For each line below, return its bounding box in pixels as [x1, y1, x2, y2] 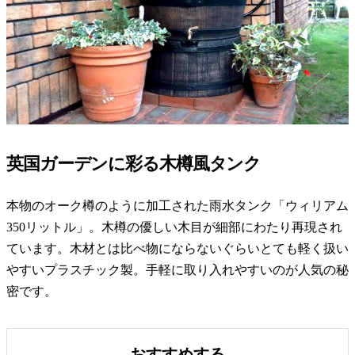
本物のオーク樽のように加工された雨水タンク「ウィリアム [6, 198, 349, 212]
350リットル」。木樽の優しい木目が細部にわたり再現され [6, 219, 342, 234]
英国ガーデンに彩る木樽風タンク [6, 154, 261, 174]
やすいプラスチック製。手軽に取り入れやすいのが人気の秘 [6, 262, 349, 277]
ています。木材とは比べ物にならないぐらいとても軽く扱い [6, 241, 349, 255]
